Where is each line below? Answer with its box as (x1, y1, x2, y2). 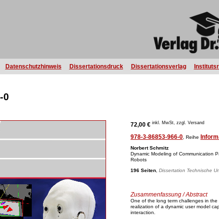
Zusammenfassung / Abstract (131, 191, 207, 198)
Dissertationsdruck (69, 63, 123, 70)
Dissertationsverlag (131, 63, 186, 70)
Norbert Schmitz (131, 145, 169, 151)
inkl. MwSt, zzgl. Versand (152, 120, 204, 125)
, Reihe (183, 134, 200, 140)
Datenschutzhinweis (5, 63, 62, 70)
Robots (131, 157, 147, 162)
